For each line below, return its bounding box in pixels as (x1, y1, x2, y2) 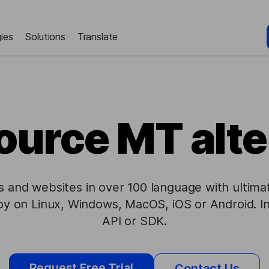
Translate (77, 31, 118, 43)
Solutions (25, 31, 65, 43)
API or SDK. (101, 214, 168, 228)
